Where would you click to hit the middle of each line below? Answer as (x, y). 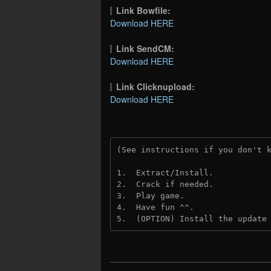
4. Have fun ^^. (155, 207)
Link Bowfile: (144, 10)
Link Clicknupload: (156, 86)
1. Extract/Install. (165, 172)
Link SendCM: (145, 48)
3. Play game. (151, 195)
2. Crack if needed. (168, 184)
